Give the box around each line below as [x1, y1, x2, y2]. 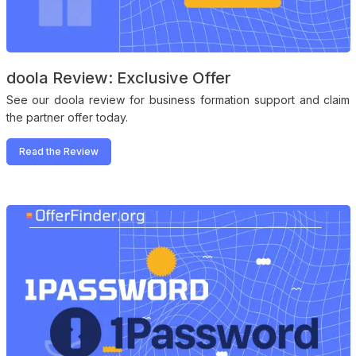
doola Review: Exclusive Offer [6, 68, 231, 88]
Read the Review [18, 145, 99, 158]
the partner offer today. [6, 110, 128, 125]
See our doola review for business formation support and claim [6, 93, 350, 107]
